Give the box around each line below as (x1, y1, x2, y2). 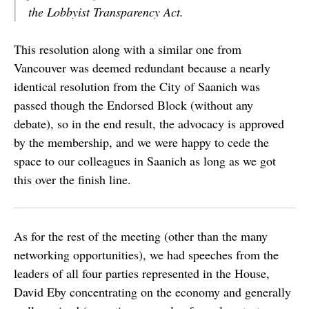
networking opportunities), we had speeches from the (14, 246, 279, 263)
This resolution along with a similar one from (14, 41, 241, 57)
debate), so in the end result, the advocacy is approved (14, 115, 284, 132)
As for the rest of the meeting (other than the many (14, 228, 268, 244)
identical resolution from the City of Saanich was (14, 78, 260, 94)
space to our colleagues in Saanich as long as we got (14, 152, 276, 169)
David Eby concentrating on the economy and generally (14, 283, 291, 300)
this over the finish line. (14, 171, 131, 188)
